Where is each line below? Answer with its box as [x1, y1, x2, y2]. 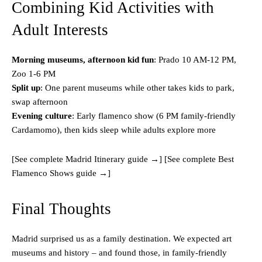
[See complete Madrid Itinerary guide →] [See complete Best [12, 154, 234, 164]
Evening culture [12, 111, 72, 121]
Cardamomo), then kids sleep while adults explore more [12, 125, 216, 135]
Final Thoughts [12, 200, 111, 218]
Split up [12, 83, 40, 93]
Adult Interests [12, 21, 108, 39]
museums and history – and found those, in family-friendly [12, 248, 227, 258]
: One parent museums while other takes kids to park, [40, 83, 235, 93]
